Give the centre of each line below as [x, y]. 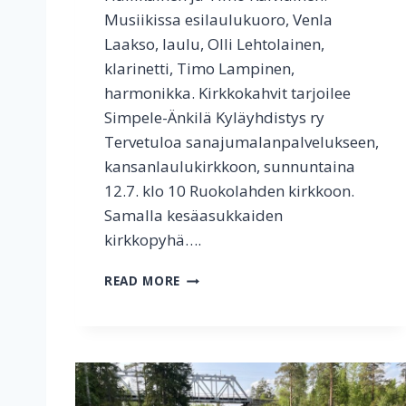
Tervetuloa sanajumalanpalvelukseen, [242, 142]
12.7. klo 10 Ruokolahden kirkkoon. [229, 191]
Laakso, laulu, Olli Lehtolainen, [214, 44]
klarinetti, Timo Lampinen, [199, 69]
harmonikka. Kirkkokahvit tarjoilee [227, 93]
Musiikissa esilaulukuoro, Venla [218, 20]
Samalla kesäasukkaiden [193, 216]
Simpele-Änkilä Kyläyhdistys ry [214, 118]
